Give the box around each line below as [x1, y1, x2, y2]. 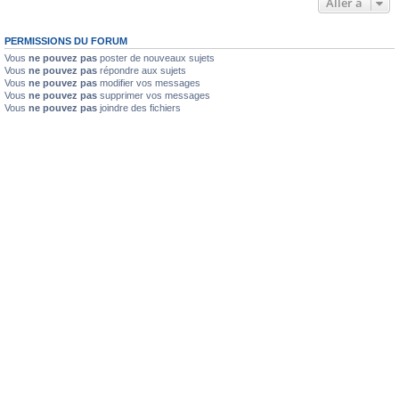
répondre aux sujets [97, 64, 186, 76]
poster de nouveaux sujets [97, 52, 215, 63]
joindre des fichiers [97, 102, 181, 113]
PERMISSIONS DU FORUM [4, 35, 127, 46]
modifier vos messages [97, 77, 200, 88]
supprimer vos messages [97, 89, 210, 101]
